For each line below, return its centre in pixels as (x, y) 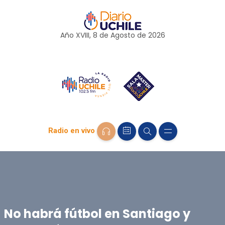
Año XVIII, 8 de (85, 35)
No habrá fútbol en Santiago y (97, 213)
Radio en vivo (71, 131)
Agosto (123, 35)
